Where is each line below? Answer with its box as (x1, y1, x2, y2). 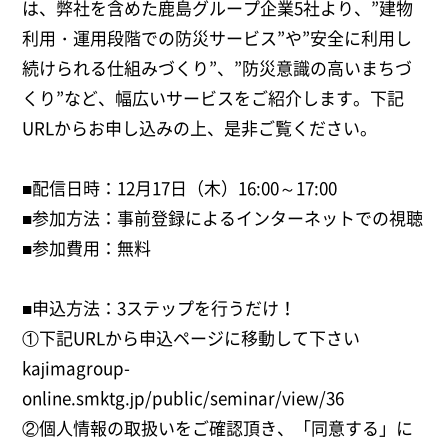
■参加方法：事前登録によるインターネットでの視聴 (22, 205, 424, 231)
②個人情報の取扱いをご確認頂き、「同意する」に (22, 415, 414, 441)
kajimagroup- (22, 355, 131, 381)
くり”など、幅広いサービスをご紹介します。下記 (22, 85, 405, 111)
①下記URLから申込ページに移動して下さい (22, 325, 361, 351)
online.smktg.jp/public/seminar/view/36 (22, 385, 345, 411)
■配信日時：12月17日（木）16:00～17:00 (22, 175, 338, 201)
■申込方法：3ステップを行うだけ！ (22, 295, 297, 321)
